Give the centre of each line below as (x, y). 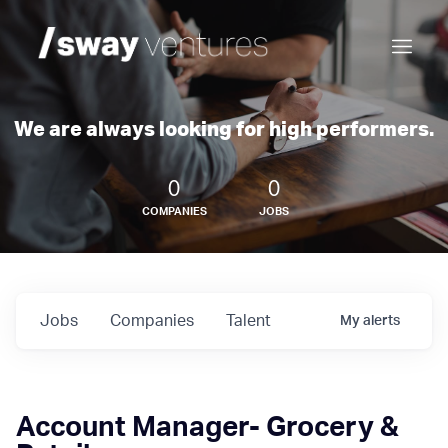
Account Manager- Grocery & (207, 427)
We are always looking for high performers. (224, 130)
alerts (381, 321)
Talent (248, 321)
